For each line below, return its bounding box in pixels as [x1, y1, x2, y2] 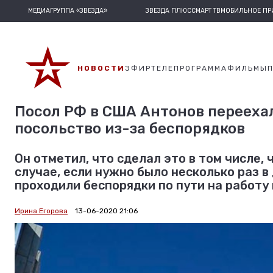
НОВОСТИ [77, 64, 125, 73]
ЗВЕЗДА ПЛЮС [145, 7, 191, 15]
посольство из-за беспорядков [15, 120, 245, 137]
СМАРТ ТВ [191, 7, 221, 15]
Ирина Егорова [15, 207, 68, 215]
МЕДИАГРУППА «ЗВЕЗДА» [28, 7, 107, 15]
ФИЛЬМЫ [227, 64, 268, 73]
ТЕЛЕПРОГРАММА [151, 64, 227, 73]
